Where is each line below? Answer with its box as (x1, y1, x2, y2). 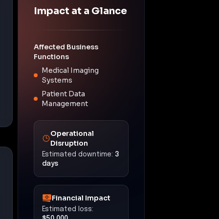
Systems (41, 75, 72, 85)
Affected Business (34, 42, 98, 51)
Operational (50, 129, 94, 138)
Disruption (50, 138, 88, 148)
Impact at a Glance (34, 4, 127, 17)
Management (41, 99, 88, 108)
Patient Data (41, 89, 85, 98)
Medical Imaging (41, 66, 99, 75)
